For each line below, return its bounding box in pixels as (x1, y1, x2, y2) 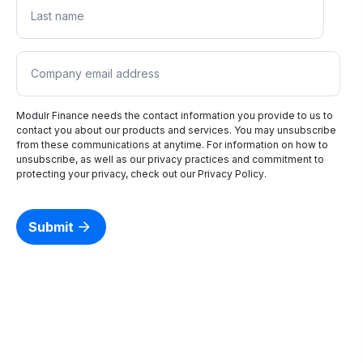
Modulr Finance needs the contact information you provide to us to (16, 109, 333, 122)
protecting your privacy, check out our (16, 168, 198, 181)
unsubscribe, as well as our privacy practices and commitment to (16, 153, 324, 166)
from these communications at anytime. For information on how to (16, 139, 328, 152)
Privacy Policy (198, 168, 264, 181)
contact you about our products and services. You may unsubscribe (16, 124, 336, 137)
